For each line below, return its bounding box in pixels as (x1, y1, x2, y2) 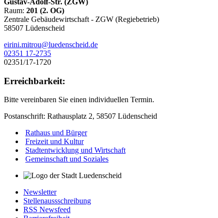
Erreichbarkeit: (4, 75, 65, 86)
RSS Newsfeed (23, 205, 71, 214)
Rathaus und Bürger (25, 128, 87, 137)
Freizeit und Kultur (25, 137, 84, 146)
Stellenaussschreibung (23, 197, 91, 205)
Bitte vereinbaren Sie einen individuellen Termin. (4, 95, 154, 104)
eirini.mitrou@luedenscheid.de (4, 40, 98, 49)
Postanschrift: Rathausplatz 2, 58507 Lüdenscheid (4, 112, 157, 121)
